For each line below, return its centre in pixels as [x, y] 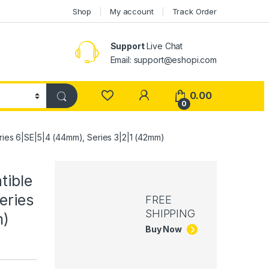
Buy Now [164, 229]
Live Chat [164, 46]
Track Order [194, 11]
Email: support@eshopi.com [163, 59]
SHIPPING [170, 214]
